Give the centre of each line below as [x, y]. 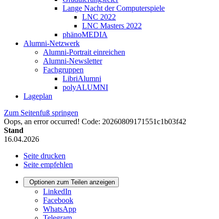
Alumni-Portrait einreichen [84, 52]
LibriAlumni [82, 78]
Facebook [58, 200]
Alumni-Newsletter [73, 61]
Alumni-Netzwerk [52, 43]
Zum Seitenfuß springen [41, 112]
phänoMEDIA [85, 34]
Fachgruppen [63, 69]
